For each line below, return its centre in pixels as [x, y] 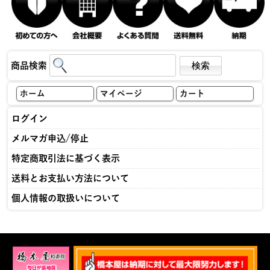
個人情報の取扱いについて [65, 198]
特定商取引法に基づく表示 [65, 158]
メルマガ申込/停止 [50, 138]
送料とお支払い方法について [70, 178]
